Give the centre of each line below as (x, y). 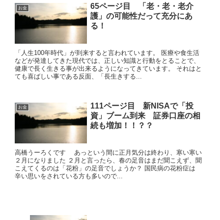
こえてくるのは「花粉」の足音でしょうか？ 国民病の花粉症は (108, 168)
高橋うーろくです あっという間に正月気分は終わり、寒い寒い (108, 152)
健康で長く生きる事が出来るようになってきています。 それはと (108, 69)
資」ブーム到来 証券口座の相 (145, 115)
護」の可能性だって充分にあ (141, 16)
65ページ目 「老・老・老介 (142, 6)
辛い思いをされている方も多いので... (69, 176)
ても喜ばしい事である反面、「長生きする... (78, 77)
